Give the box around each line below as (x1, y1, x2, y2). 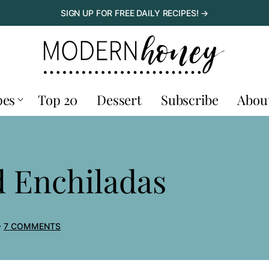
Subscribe (160, 91, 219, 109)
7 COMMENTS (4, 221, 61, 231)
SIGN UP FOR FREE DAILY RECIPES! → (60, 7, 209, 18)
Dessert (97, 91, 142, 109)
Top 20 (38, 91, 78, 109)
